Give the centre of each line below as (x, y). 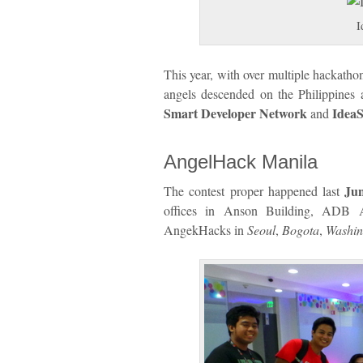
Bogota (301, 229)
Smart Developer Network (235, 113)
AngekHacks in (205, 229)
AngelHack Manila (241, 161)
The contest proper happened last (252, 190)
